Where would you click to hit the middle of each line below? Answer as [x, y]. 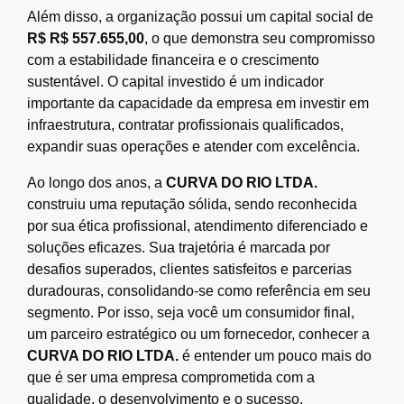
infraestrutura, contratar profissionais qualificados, [185, 124]
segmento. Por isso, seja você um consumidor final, [191, 312]
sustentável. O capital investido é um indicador [175, 81]
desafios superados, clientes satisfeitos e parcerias [189, 269]
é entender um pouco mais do [275, 355]
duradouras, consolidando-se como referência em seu [199, 290]
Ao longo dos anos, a [96, 182]
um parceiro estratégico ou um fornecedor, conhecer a [198, 334]
